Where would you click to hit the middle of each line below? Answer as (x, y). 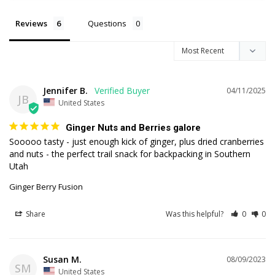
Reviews (31, 23)
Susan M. (62, 260)
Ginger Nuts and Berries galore (133, 128)
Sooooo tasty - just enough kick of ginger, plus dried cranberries (137, 142)
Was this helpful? (196, 214)
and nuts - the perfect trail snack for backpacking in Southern (130, 154)
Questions (107, 23)
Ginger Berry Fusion (46, 187)
